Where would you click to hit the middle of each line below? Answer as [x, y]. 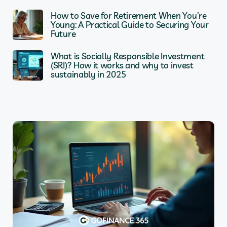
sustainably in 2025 [88, 74]
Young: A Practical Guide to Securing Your [130, 25]
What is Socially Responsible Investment [128, 56]
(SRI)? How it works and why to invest [122, 65]
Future [63, 34]
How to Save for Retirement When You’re [129, 16]
